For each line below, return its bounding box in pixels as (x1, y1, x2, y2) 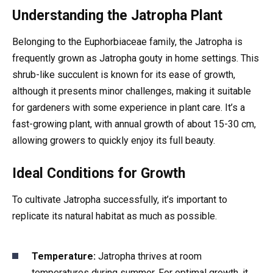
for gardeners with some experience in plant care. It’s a (12, 102, 245, 114)
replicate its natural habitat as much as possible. (12, 210, 217, 222)
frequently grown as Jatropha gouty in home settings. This (12, 52, 259, 65)
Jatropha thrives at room (96, 250, 202, 262)
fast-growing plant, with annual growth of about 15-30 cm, (12, 118, 256, 130)
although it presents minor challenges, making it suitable (12, 85, 251, 97)
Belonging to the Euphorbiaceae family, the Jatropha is (12, 36, 243, 48)
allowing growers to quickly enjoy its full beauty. (12, 135, 215, 147)
